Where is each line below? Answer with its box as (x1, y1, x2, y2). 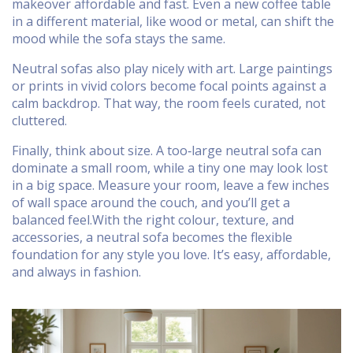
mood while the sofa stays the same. (12, 30, 225, 47)
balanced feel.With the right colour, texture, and (12, 211, 294, 229)
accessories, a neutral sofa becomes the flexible (12, 229, 292, 246)
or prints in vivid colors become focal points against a (12, 77, 326, 95)
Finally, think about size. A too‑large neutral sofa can (12, 142, 321, 159)
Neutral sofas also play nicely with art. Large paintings (12, 60, 333, 77)
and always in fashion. (12, 263, 141, 281)
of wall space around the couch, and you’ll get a (12, 194, 290, 211)
